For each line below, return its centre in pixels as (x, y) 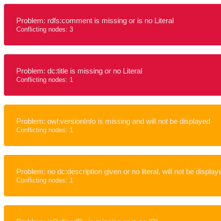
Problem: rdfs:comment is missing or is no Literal (95, 20)
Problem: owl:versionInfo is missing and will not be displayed (113, 121)
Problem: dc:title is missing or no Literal (79, 71)
